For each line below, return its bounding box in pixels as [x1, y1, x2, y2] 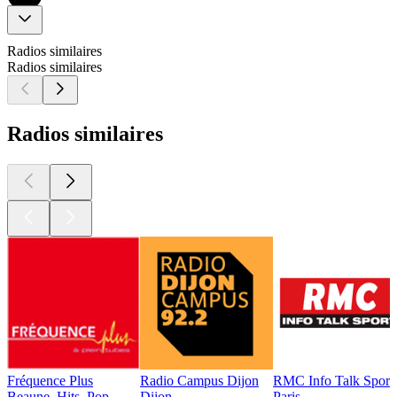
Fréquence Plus [7, 372, 93, 388]
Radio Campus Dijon [140, 372, 259, 388]
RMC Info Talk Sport [273, 372, 393, 388]
